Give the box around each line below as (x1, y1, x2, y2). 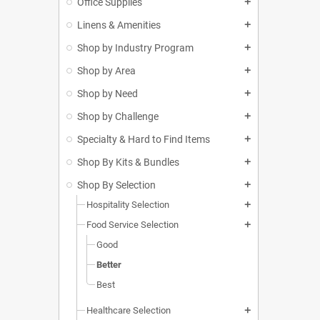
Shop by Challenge (77, 111, 159, 123)
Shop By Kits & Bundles (77, 156, 179, 169)
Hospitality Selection (86, 199, 169, 211)
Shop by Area (77, 65, 136, 77)
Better (96, 259, 121, 271)
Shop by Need (77, 88, 138, 100)
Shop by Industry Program (77, 42, 194, 54)
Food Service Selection (86, 219, 179, 231)
